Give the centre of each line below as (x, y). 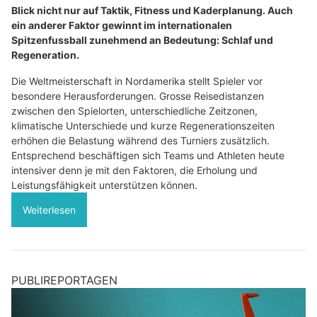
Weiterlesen (49, 209)
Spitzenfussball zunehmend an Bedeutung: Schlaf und (142, 40)
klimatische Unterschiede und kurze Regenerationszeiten (143, 125)
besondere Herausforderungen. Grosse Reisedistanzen (138, 96)
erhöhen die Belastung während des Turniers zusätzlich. (140, 140)
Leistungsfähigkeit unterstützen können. (104, 185)
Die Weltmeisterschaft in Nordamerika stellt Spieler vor (137, 81)
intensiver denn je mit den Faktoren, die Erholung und (134, 170)
